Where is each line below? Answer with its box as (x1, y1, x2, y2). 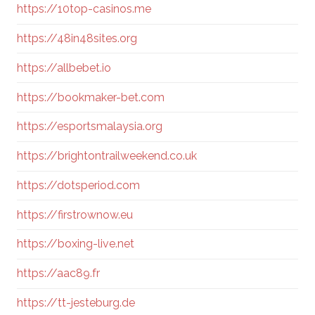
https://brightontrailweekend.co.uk (17, 149, 197, 163)
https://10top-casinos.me (17, 2, 151, 16)
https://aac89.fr (17, 266, 100, 281)
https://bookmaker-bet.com (17, 90, 165, 104)
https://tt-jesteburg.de (17, 296, 135, 310)
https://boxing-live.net (17, 237, 134, 251)
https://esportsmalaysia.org (17, 120, 162, 134)
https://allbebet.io (17, 60, 111, 75)
